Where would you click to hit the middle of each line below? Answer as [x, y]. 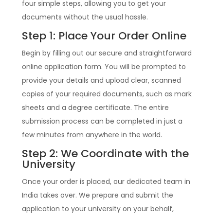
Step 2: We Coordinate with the [105, 153]
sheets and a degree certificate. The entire [95, 107]
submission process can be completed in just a [102, 121]
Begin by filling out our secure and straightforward [107, 53]
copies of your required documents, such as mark [107, 94]
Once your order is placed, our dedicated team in [106, 181]
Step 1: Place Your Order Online [104, 36]
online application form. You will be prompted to [104, 66]
